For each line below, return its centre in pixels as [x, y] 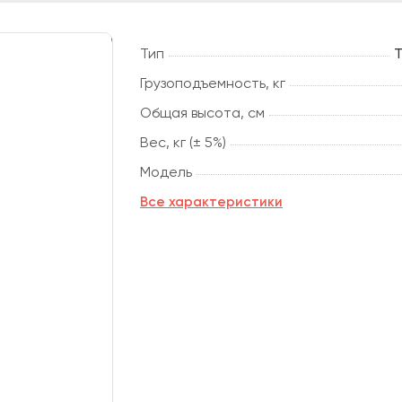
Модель [166, 171]
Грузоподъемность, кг [213, 83]
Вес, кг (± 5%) [183, 142]
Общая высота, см [202, 112]
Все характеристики [211, 201]
